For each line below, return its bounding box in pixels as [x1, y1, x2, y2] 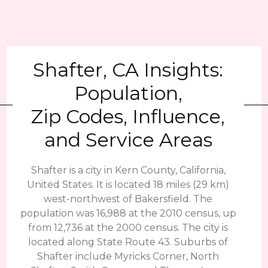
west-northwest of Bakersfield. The [44, 193, 213, 205]
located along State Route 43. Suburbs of [28, 236, 229, 248]
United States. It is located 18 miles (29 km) [27, 179, 230, 190]
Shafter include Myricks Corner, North [37, 251, 220, 262]
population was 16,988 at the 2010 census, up [20, 208, 236, 219]
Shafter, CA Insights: [33, 58, 224, 81]
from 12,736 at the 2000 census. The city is [28, 222, 229, 233]
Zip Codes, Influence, [31, 105, 226, 128]
